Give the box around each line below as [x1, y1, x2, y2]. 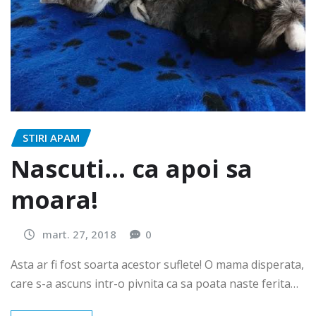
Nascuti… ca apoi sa [11, 152, 253, 186]
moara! [11, 183, 98, 217]
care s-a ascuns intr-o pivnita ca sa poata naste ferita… [11, 275, 298, 291]
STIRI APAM [23, 130, 80, 145]
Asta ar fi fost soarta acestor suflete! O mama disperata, [11, 256, 304, 272]
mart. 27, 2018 [42, 227, 116, 242]
